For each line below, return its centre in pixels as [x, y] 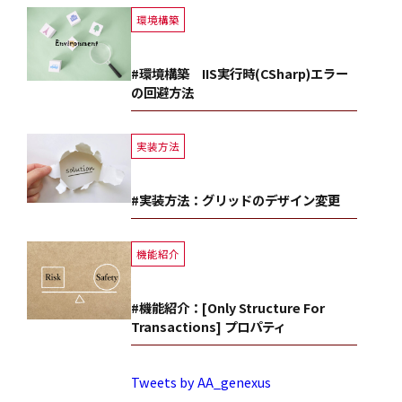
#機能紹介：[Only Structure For [228, 307]
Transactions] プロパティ [209, 326]
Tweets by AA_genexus [201, 381]
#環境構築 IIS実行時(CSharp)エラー [240, 73]
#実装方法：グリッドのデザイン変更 [236, 199]
